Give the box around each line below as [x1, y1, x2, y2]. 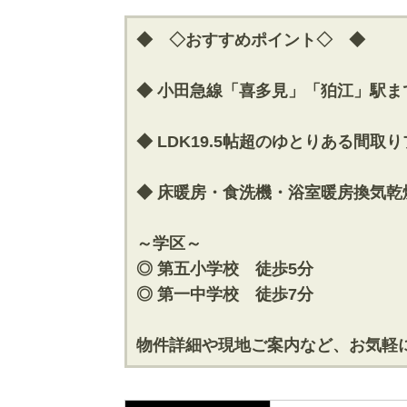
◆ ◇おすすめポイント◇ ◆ [136, 31, 365, 49]
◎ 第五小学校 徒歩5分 [136, 260, 313, 278]
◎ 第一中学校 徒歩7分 [136, 285, 313, 303]
